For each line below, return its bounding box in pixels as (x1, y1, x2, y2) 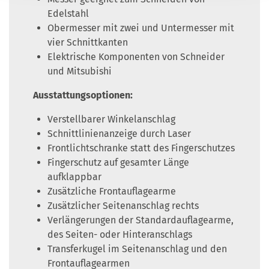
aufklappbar (47, 171, 101, 183)
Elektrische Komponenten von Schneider (47, 51, 225, 63)
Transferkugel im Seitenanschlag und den (47, 243, 227, 255)
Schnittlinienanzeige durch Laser (47, 128, 191, 140)
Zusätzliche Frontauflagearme (47, 186, 176, 198)
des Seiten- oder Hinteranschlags (47, 229, 192, 241)
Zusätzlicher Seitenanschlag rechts (47, 200, 199, 212)
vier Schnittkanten (47, 37, 128, 49)
